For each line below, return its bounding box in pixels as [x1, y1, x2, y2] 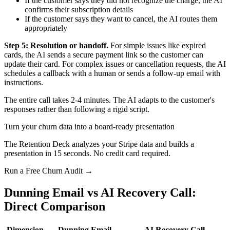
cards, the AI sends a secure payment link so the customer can [4, 50, 203, 60]
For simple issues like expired [108, 41, 206, 50]
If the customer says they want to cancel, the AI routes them [25, 14, 217, 24]
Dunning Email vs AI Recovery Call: [4, 186, 196, 200]
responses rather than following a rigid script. [4, 105, 149, 114]
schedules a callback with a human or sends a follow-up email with [4, 69, 220, 78]
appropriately [25, 24, 67, 33]
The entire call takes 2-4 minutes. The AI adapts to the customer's [4, 95, 215, 105]
